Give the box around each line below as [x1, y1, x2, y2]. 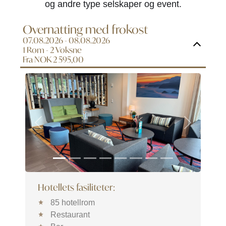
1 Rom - [23, 44, 50, 55]
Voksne [55, 44, 82, 55]
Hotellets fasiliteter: [38, 181, 115, 193]
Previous [37, 123, 67, 132]
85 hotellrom [50, 198, 95, 207]
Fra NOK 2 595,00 [23, 54, 84, 65]
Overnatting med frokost [23, 22, 148, 37]
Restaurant [50, 210, 90, 219]
